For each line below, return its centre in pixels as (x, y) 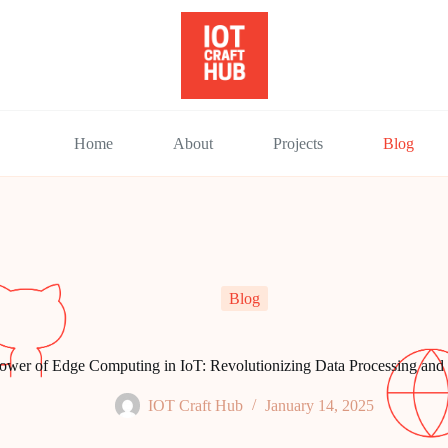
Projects (298, 143)
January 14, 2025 (319, 406)
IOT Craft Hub (195, 406)
